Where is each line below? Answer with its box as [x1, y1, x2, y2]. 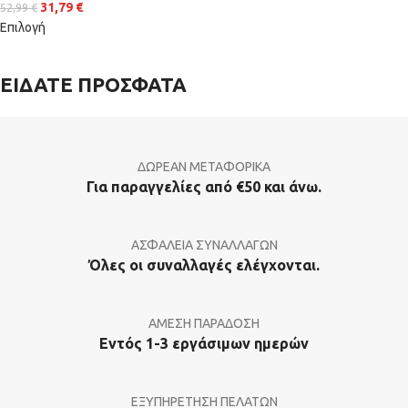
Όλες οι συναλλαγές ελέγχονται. [88, 256, 320, 273]
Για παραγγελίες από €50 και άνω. [87, 178, 321, 195]
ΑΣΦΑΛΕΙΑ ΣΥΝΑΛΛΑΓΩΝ [130, 237, 278, 252]
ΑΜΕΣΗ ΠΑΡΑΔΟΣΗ [148, 315, 260, 331]
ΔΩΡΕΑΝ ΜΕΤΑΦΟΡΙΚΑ [138, 158, 270, 174]
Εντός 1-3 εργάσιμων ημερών [99, 334, 309, 352]
